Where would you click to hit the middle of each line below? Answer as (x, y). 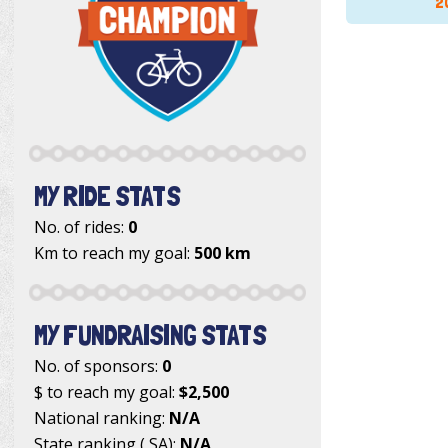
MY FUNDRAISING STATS (150, 335)
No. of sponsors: (98, 366)
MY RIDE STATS (107, 196)
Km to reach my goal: (114, 253)
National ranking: (101, 418)
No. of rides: (81, 227)
